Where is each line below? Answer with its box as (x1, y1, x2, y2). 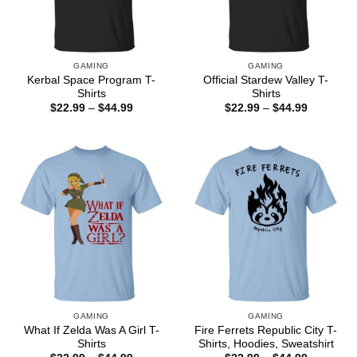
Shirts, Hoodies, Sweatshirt (198, 337, 334, 350)
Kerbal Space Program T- (27, 73, 155, 86)
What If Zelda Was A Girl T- (23, 324, 159, 336)
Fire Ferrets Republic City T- (194, 324, 337, 336)
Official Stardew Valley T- (203, 73, 328, 86)
